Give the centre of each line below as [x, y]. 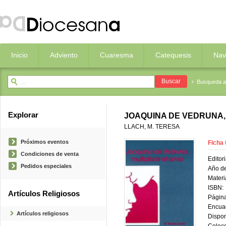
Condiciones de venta [50, 154]
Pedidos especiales [46, 166]
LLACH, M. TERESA [152, 127]
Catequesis [173, 55]
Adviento [64, 55]
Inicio [19, 55]
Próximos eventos [45, 142]
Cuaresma [117, 55]
